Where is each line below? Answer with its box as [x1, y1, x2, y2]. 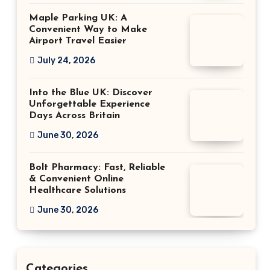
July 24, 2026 [37, 55, 95, 66]
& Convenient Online [29, 174, 124, 184]
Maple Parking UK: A [29, 13, 127, 23]
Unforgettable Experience [29, 99, 150, 109]
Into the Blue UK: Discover [29, 88, 152, 98]
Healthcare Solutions [29, 186, 126, 195]
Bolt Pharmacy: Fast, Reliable [29, 163, 165, 172]
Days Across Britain [29, 111, 120, 121]
